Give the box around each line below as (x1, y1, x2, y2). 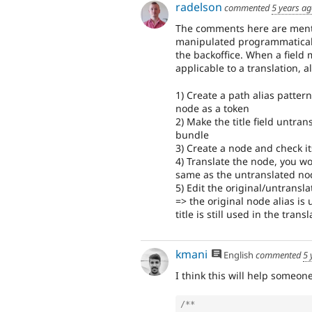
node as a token (175, 101, 249, 115)
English (221, 248, 254, 261)
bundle (175, 127, 209, 141)
